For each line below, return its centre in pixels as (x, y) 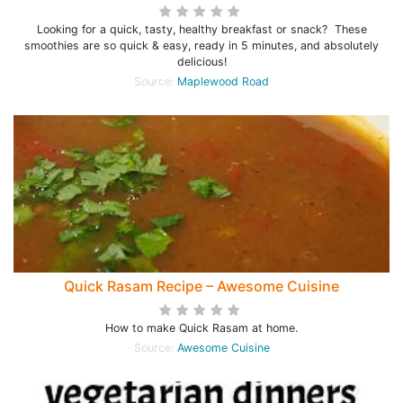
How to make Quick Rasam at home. (201, 328)
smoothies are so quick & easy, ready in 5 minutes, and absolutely (201, 45)
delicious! (201, 62)
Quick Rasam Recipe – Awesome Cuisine (201, 286)
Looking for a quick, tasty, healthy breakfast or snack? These (201, 29)
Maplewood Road (223, 81)
